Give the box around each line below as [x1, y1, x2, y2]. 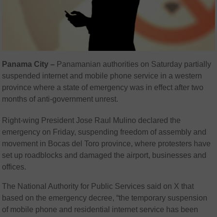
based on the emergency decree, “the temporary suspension [2, 193, 208, 202]
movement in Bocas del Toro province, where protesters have [2, 139, 211, 148]
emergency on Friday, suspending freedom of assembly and [2, 127, 207, 136]
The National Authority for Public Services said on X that [2, 182, 194, 190]
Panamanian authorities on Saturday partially [57, 60, 212, 68]
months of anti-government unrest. [2, 94, 119, 103]
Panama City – [2, 60, 57, 68]
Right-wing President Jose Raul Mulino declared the [2, 116, 181, 124]
